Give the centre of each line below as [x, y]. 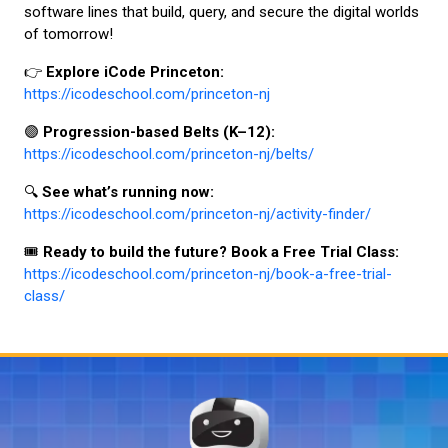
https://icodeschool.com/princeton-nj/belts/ [169, 153]
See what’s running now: [128, 191]
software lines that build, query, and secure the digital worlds [221, 11]
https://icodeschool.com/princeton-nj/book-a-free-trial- [208, 273]
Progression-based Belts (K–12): [159, 131]
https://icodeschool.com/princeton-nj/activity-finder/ [197, 213]
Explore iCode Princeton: [135, 71]
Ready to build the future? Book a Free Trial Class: [221, 251]
